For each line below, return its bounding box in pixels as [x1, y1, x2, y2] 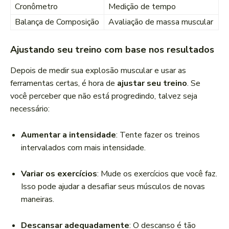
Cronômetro [15, 1, 58, 13]
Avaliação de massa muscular [108, 16, 213, 28]
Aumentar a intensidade [21, 129, 116, 141]
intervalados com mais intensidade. [21, 142, 146, 154]
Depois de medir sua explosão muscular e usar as [10, 65, 186, 77]
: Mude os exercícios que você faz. [97, 168, 217, 180]
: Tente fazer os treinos [116, 129, 200, 141]
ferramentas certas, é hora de [10, 78, 117, 89]
